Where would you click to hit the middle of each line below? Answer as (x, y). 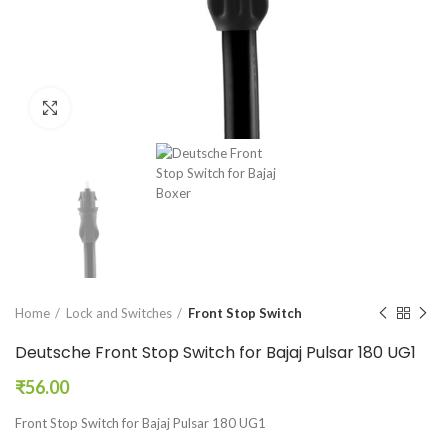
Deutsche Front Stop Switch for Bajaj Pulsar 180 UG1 (215, 353)
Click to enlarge (120, 108)
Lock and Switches (119, 313)
